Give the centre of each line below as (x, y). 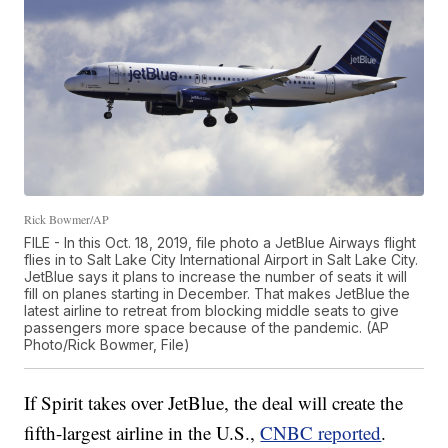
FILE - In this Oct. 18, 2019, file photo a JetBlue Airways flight (220, 242)
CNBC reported (321, 432)
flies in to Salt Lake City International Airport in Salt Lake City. (221, 259)
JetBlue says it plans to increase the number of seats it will (216, 276)
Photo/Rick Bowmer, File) (107, 344)
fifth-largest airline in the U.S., (142, 432)
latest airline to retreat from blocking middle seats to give (212, 310)
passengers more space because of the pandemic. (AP (207, 327)
